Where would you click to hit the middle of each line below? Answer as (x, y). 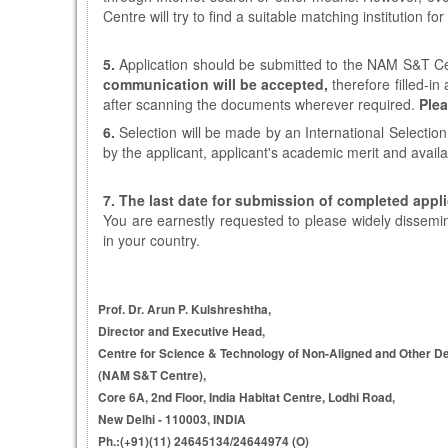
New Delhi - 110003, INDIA (172, 419)
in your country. (151, 240)
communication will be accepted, (216, 84)
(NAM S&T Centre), (152, 375)
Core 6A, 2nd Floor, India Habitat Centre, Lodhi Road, (246, 397)
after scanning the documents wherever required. (261, 104)
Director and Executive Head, (181, 331)
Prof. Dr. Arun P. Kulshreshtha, (184, 309)
